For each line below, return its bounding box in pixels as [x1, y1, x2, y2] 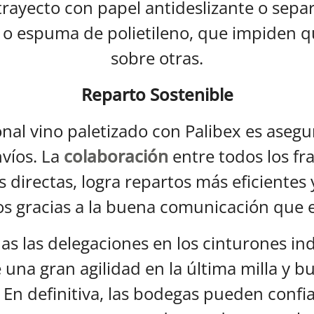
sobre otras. [111, 46, 203, 69]
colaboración [64, 144, 168, 168]
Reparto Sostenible [81, 82, 233, 106]
